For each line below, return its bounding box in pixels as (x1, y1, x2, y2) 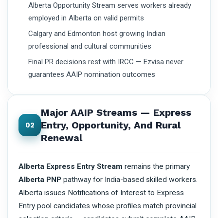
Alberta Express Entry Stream (18, 162, 123, 171)
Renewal (41, 132, 82, 144)
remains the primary (123, 162, 190, 171)
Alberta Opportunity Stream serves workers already (28, 1, 191, 10)
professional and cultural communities (28, 42, 151, 51)
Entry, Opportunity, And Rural (41, 119, 181, 131)
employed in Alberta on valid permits (28, 14, 144, 23)
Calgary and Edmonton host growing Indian (28, 29, 165, 38)
